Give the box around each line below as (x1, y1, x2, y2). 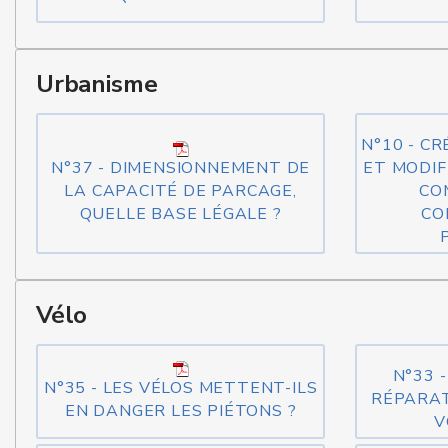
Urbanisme (36, 68, 158, 100)
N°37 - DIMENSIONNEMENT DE (51, 157, 311, 179)
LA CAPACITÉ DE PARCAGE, (64, 180, 297, 202)
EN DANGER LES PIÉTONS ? (64, 399, 297, 422)
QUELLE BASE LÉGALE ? (79, 203, 282, 225)
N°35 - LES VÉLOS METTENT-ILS (43, 376, 318, 399)
